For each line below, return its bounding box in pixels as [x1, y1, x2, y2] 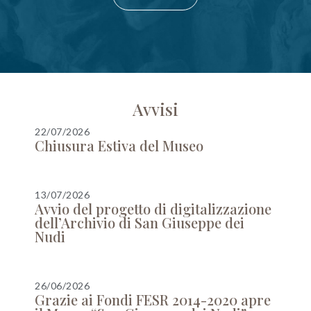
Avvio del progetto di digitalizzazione [35, 199, 271, 218]
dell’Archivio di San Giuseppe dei [35, 213, 244, 232]
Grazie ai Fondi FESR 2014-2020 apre [35, 290, 271, 309]
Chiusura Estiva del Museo [35, 136, 203, 155]
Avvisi [133, 98, 178, 120]
